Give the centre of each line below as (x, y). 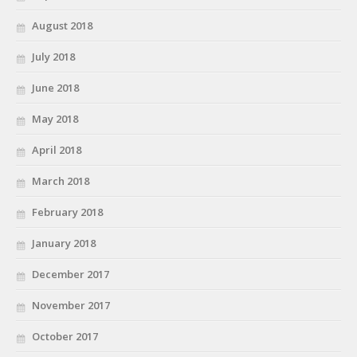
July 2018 (53, 56)
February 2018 (67, 212)
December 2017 (71, 274)
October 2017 (65, 336)
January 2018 (64, 243)
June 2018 (55, 87)
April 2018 (57, 149)
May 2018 (55, 118)
